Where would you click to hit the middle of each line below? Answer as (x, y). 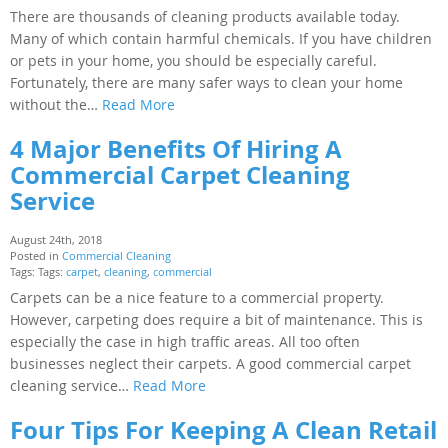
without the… (56, 104)
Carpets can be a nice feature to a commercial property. (197, 297)
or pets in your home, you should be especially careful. (193, 60)
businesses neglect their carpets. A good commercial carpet (210, 363)
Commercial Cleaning (116, 255)
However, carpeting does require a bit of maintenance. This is (216, 319)
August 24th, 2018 (56, 239)
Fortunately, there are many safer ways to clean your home (206, 82)
